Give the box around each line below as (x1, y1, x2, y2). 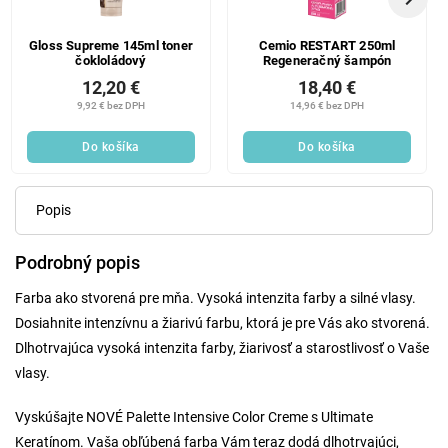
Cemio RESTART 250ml (258, 38, 396, 53)
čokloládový (75, 53, 147, 68)
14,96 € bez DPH (290, 99, 364, 111)
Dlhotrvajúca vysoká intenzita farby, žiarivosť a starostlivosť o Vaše (15, 340, 429, 356)
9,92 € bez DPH (77, 99, 145, 111)
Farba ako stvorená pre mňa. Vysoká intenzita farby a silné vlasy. (15, 290, 416, 306)
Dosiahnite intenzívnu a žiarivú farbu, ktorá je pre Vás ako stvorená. (15, 315, 430, 331)
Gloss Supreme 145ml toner (29, 38, 193, 53)
